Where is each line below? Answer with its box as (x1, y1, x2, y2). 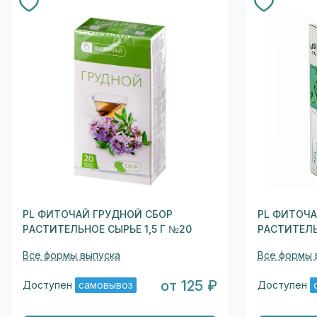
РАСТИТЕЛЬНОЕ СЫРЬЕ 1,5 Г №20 (23, 223, 192, 235)
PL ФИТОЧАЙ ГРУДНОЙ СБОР (23, 208, 173, 220)
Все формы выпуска (23, 249, 121, 261)
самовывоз (79, 279, 134, 292)
